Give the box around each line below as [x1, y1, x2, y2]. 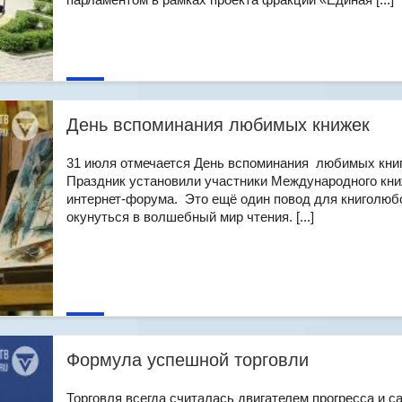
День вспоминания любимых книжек [66, 115, 370, 135]
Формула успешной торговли [66, 350, 309, 370]
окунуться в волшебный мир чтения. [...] [66, 209, 314, 224]
